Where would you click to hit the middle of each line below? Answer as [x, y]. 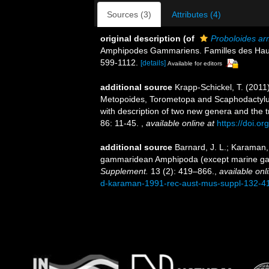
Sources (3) [129, 14]
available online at [180, 123]
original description [141, 38]
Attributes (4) [196, 14]
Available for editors [195, 63]
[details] [153, 63]
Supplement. [124, 171]
